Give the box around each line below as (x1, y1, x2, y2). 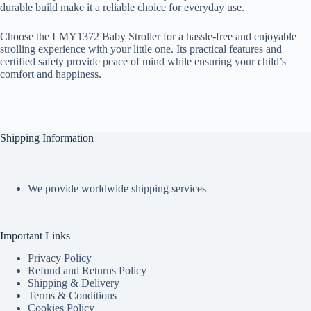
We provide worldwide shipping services (28, 182, 206, 194)
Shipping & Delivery (28, 277, 119, 289)
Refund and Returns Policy (28, 264, 146, 277)
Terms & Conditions (28, 289, 117, 302)
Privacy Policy (28, 252, 92, 264)
